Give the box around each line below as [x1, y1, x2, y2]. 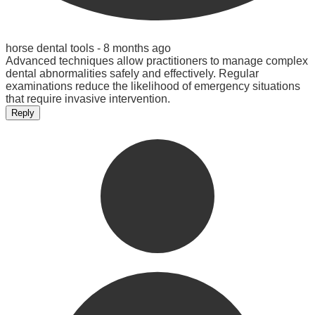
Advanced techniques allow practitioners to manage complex [6, 54, 308, 67]
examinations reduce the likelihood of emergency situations [6, 79, 300, 92]
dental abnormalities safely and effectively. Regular [6, 67, 259, 79]
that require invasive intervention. [6, 92, 170, 105]
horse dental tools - [6, 41, 103, 54]
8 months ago [103, 41, 171, 54]
